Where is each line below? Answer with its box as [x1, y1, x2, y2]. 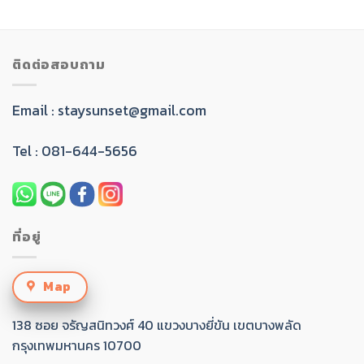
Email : [12, 99, 58, 121]
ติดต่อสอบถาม [12, 54, 106, 75]
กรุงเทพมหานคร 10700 [12, 336, 141, 356]
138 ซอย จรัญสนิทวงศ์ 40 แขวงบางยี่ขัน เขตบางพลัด [12, 315, 301, 336]
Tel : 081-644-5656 [12, 141, 137, 162]
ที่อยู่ [12, 227, 41, 247]
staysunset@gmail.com [58, 99, 206, 121]
